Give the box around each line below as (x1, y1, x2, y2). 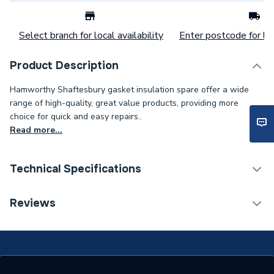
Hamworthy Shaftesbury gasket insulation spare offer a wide (10, 84, 249, 95)
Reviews (10, 196, 56, 210)
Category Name (20, 193, 87, 206)
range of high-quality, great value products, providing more (10, 97, 239, 109)
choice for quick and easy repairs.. (10, 111, 142, 122)
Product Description (10, 59, 119, 72)
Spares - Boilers (147, 193, 216, 206)
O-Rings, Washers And (147, 220, 245, 233)
